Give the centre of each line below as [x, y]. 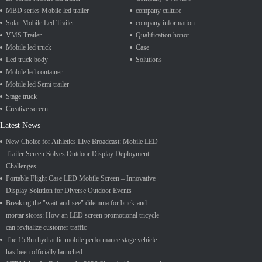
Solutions [149, 60]
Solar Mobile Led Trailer [40, 23]
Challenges [21, 166]
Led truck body [27, 60]
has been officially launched [44, 252]
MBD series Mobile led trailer [47, 11]
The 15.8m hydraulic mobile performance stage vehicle [81, 240]
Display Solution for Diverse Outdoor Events [69, 191]
